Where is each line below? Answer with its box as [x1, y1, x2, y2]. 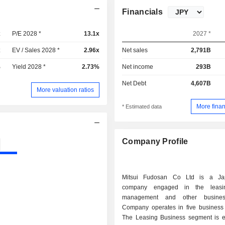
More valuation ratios [37, 86, 94, 93]
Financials [122, 8, 163, 16]
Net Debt [122, 80, 147, 87]
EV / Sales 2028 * [12, 47, 60, 54]
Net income [122, 63, 154, 70]
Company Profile [122, 137, 188, 146]
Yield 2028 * [12, 63, 46, 70]
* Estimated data [122, 103, 162, 110]
